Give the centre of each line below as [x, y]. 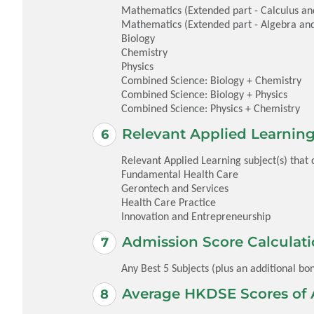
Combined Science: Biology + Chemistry [211, 80]
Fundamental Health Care [180, 174]
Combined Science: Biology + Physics [204, 94]
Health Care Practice [169, 202]
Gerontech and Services [175, 188]
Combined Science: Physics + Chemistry [211, 108]
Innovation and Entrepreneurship [196, 216]
